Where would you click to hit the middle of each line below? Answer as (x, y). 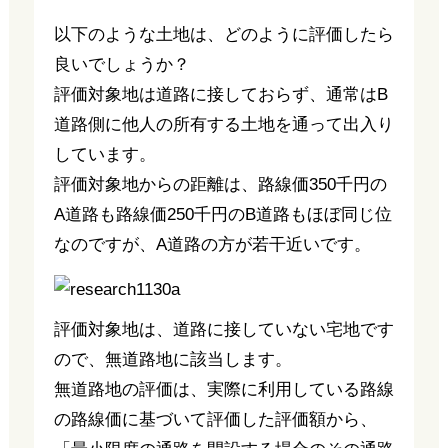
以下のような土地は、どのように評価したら (223, 34)
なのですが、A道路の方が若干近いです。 (212, 244)
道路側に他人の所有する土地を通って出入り (223, 124)
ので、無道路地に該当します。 (172, 359)
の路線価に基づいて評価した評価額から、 (215, 419)
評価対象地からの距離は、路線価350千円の (220, 184)
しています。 (104, 154)
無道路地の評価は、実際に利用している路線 (223, 389)
